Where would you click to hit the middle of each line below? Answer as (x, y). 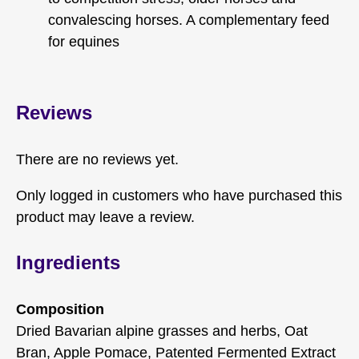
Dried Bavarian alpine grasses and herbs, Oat (162, 331)
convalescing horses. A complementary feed (189, 20)
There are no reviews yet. (97, 160)
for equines (84, 42)
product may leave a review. (105, 218)
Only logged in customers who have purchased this (179, 196)
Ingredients (68, 263)
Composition (60, 310)
